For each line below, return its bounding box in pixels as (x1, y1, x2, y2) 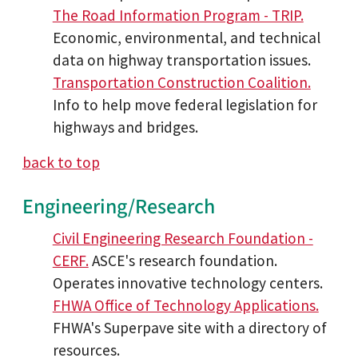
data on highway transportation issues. (52, 50, 311, 70)
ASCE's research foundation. (88, 250, 277, 270)
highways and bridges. (52, 117, 198, 137)
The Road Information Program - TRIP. (52, 6, 304, 26)
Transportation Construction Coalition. (52, 73, 311, 93)
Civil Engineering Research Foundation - (52, 228, 313, 248)
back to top (22, 153, 100, 173)
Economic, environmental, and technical (52, 28, 320, 48)
